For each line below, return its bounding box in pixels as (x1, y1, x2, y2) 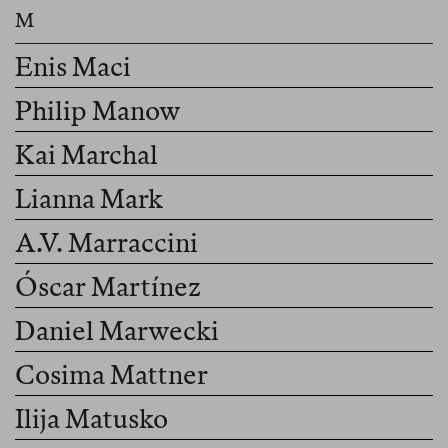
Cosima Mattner (15, 359, 208, 391)
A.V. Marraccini (15, 227, 198, 259)
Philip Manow (15, 95, 181, 127)
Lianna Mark (15, 183, 163, 215)
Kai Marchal (15, 139, 158, 171)
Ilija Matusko (15, 403, 168, 435)
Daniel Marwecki (15, 315, 219, 347)
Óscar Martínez (15, 271, 201, 303)
